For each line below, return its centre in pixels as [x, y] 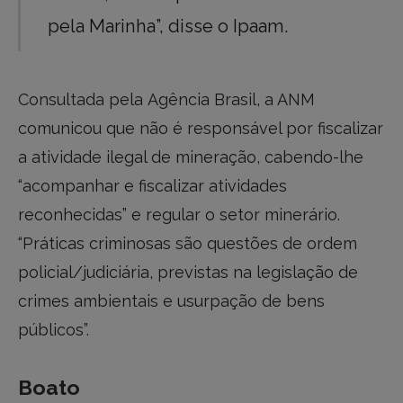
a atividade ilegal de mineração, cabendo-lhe [191, 157]
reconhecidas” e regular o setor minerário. [179, 214]
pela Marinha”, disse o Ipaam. [168, 27]
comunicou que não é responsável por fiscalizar [201, 128]
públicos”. [54, 329]
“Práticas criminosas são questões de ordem [188, 243]
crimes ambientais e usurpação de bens [171, 300]
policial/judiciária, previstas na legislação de [188, 272]
